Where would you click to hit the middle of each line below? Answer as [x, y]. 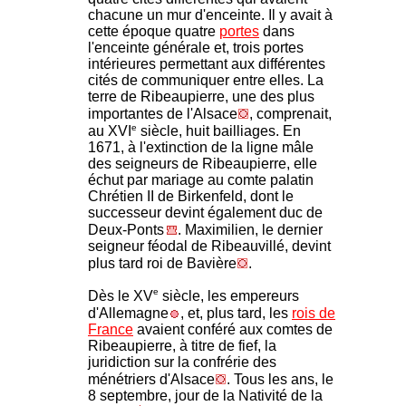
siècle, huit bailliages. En [219, 131]
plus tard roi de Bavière [162, 264]
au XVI [110, 131]
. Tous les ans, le [280, 379]
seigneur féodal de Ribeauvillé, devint [209, 246]
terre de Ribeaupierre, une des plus [201, 97]
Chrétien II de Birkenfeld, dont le [191, 197]
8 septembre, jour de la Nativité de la [205, 395]
